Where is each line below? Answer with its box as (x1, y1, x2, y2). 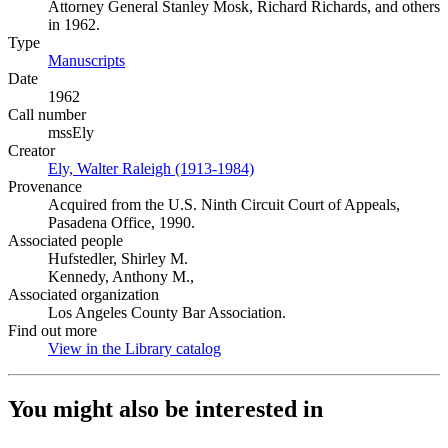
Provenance (8, 178, 82, 195)
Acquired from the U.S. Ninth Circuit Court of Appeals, (48, 196, 400, 213)
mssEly (48, 124, 94, 141)
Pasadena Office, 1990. (48, 214, 195, 231)
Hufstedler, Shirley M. (48, 250, 188, 267)
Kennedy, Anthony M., (48, 268, 194, 285)
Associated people (8, 232, 123, 249)
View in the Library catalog (48, 340, 221, 357)
